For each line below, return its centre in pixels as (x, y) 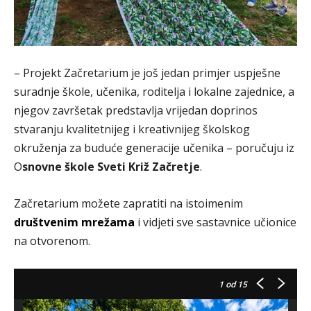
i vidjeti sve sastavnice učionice (216, 222)
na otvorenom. (52, 241)
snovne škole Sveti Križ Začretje (111, 166)
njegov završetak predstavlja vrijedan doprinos (136, 110)
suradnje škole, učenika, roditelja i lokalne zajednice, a (154, 91)
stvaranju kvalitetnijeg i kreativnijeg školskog (132, 129)
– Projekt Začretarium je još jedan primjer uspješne (147, 73)
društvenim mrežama (74, 222)
